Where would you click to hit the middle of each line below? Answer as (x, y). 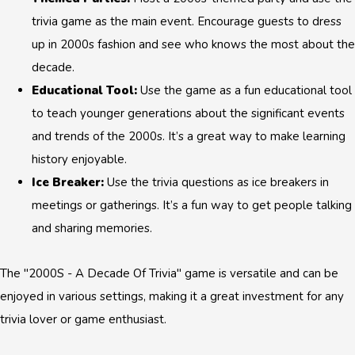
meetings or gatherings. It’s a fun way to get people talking (192, 205)
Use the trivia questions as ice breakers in (216, 182)
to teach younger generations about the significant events (188, 113)
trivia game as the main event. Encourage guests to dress (187, 21)
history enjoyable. (79, 159)
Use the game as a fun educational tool (244, 90)
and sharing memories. (92, 228)
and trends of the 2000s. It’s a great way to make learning (189, 136)
